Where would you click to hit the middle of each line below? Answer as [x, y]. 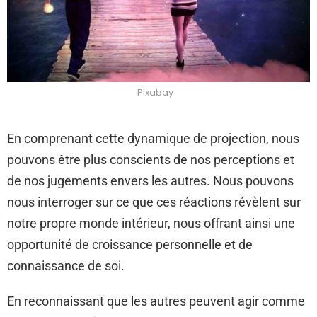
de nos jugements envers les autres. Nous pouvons [150, 181]
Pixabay [155, 92]
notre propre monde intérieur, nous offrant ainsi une [151, 223]
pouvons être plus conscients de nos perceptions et [151, 160]
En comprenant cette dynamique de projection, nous [153, 138]
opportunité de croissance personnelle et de [130, 244]
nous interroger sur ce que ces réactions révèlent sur [154, 202]
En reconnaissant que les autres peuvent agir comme [156, 301]
